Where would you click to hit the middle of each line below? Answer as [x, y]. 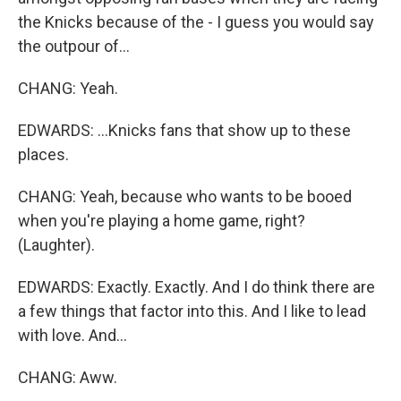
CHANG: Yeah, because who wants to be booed [185, 196]
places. [43, 154]
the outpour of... [74, 46]
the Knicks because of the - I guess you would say [196, 22]
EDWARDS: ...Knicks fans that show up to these [184, 130]
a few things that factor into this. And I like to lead [192, 311]
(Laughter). [56, 245]
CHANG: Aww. [68, 377]
